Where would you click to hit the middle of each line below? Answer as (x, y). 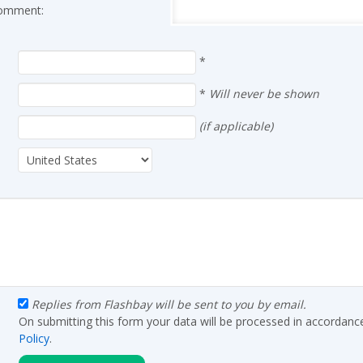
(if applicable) (236, 126)
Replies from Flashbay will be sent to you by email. (169, 304)
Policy (34, 338)
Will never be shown (264, 93)
